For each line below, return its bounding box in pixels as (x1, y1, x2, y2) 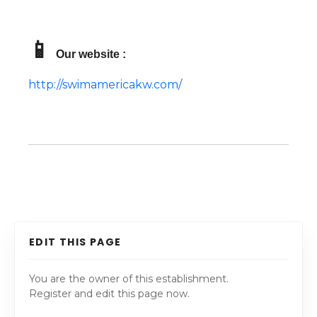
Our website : (56, 47, 126, 60)
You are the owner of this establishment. (29, 272, 229, 285)
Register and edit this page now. (29, 287, 190, 300)
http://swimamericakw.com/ (28, 77, 182, 91)
